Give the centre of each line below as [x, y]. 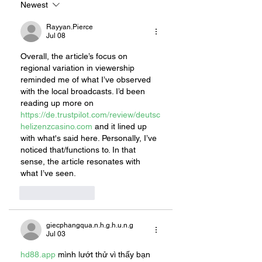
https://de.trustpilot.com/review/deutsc [90, 115]
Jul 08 [56, 36]
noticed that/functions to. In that [79, 150]
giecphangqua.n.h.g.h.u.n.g [90, 225]
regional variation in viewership [79, 68]
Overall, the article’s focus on [75, 56]
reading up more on [58, 103]
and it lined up [121, 127]
